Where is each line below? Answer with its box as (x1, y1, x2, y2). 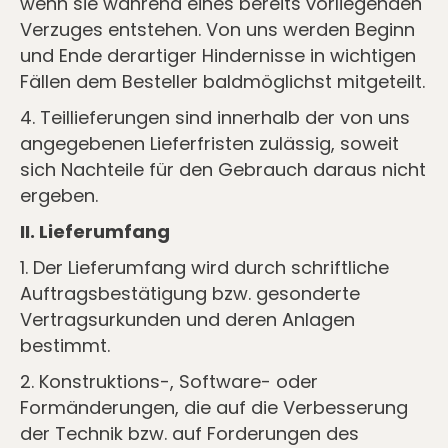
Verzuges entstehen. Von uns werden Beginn (20, 17, 415, 42)
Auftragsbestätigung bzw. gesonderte (20, 281, 360, 306)
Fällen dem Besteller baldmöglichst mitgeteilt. (20, 69, 425, 94)
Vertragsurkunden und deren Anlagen (20, 307, 355, 332)
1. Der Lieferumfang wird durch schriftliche (20, 255, 389, 280)
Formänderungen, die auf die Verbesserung (20, 395, 408, 420)
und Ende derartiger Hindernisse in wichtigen (20, 43, 416, 68)
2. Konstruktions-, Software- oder (20, 369, 318, 394)
